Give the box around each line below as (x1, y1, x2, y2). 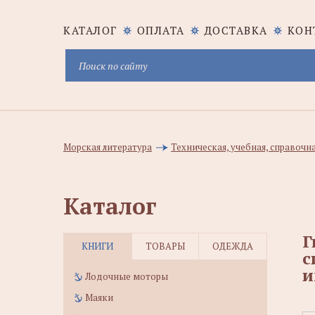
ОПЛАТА (136, 23, 185, 37)
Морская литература (63, 141, 152, 153)
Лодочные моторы (85, 270, 168, 283)
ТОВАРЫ (145, 240, 185, 252)
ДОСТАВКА (204, 23, 268, 37)
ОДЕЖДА (212, 240, 253, 252)
